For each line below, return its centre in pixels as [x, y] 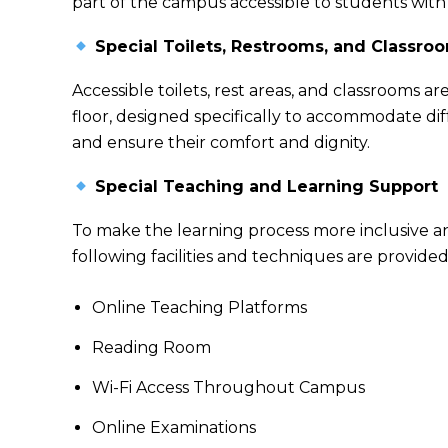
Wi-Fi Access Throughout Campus [228, 387]
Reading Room [151, 347]
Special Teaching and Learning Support [264, 186]
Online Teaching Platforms [199, 307]
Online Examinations [174, 427]
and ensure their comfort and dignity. [221, 142]
